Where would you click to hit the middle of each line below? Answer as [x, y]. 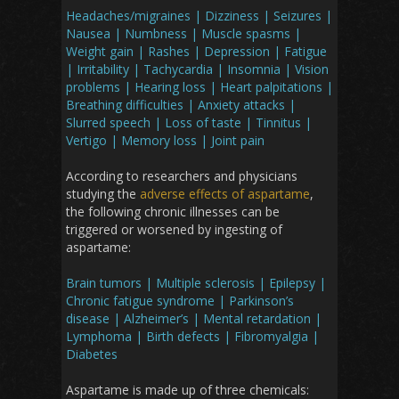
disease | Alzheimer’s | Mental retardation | [194, 319]
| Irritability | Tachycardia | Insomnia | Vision [197, 69]
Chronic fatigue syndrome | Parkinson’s [180, 301]
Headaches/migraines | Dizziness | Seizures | [199, 16]
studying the [103, 194]
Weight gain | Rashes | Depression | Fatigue [196, 52]
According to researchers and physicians [182, 176]
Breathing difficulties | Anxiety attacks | [181, 105]
